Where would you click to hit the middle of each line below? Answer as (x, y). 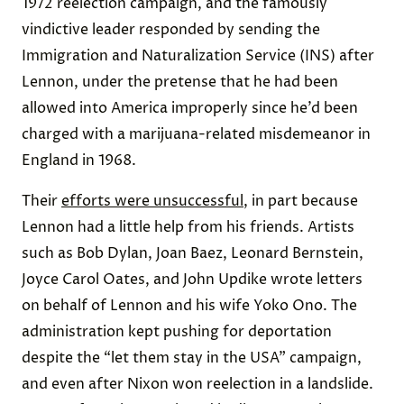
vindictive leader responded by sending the (171, 30)
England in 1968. (79, 161)
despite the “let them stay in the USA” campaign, (192, 358)
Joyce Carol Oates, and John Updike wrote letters (192, 280)
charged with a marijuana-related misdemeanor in (196, 134)
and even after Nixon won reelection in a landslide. (197, 384)
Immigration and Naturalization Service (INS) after (198, 56)
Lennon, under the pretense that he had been (180, 82)
